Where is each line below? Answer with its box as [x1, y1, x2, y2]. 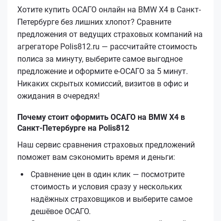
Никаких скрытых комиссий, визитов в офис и [17, 78, 188, 88]
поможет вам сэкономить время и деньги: [17, 152, 175, 162]
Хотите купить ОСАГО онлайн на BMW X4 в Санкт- [17, 4, 201, 14]
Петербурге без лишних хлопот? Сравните [17, 17, 171, 27]
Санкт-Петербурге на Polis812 [17, 123, 129, 133]
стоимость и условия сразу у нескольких [31, 182, 182, 191]
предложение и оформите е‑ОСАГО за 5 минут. [17, 66, 188, 76]
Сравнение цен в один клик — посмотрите [31, 169, 184, 179]
